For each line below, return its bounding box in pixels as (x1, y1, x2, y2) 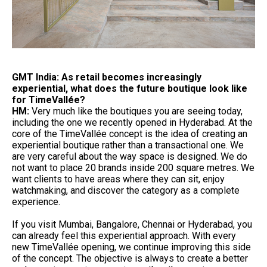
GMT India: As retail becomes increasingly (12, 72, 201, 83)
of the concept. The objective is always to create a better (12, 253, 248, 265)
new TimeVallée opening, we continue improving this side (12, 241, 251, 253)
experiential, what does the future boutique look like (12, 83, 247, 95)
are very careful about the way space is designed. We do (12, 151, 247, 163)
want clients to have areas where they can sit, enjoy (12, 173, 225, 185)
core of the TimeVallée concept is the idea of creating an (12, 128, 247, 140)
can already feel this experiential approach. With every (12, 230, 236, 242)
